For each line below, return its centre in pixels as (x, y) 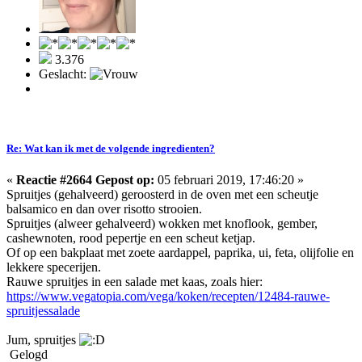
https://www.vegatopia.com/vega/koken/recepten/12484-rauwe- (168, 296)
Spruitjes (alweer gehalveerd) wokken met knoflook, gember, (162, 223)
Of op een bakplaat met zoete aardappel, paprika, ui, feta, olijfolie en (180, 252)
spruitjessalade (43, 310)
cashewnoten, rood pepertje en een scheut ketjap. (131, 238)
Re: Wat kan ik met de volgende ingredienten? (111, 148)
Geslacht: (64, 74)
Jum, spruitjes (43, 339)
